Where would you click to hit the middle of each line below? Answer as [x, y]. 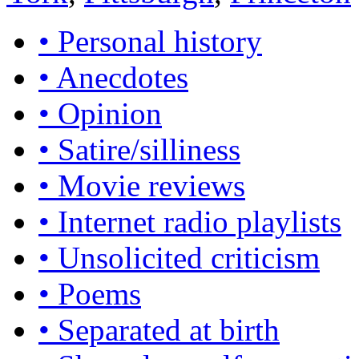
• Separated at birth [159, 330]
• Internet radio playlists [190, 222]
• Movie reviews [142, 186]
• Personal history [150, 42]
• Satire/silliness [139, 150]
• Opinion [100, 114]
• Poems [90, 294]
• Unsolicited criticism [179, 258]
